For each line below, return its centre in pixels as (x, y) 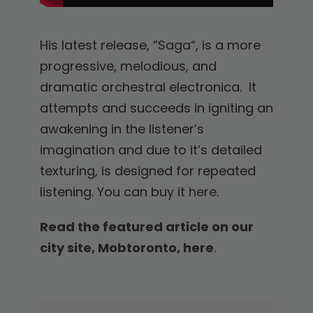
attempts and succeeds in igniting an (156, 108)
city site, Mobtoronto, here (126, 248)
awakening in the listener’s (122, 129)
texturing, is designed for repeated (147, 171)
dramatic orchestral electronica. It (148, 87)
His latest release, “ (99, 45)
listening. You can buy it (114, 192)
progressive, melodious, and (128, 66)
